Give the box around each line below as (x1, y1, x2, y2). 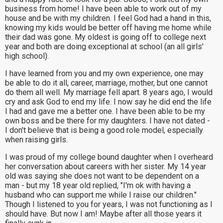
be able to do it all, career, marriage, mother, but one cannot (5, 78, 208, 88)
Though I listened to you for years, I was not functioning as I (5, 200, 213, 209)
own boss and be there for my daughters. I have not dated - (5, 116, 210, 125)
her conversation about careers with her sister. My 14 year (5, 162, 206, 171)
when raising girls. (5, 135, 68, 144)
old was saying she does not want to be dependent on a (5, 171, 199, 181)
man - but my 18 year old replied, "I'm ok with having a (5, 181, 191, 190)
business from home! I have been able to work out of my (5, 4, 202, 13)
